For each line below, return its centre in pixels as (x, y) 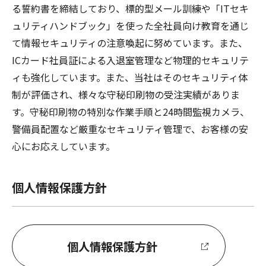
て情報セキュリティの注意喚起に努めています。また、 (130, 42)
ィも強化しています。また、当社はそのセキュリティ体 (130, 77)
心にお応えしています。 (64, 146)
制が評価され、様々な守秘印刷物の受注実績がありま (126, 94)
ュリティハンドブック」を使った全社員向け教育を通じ (130, 25)
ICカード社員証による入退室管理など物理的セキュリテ (130, 60)
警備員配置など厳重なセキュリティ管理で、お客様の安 (130, 129)
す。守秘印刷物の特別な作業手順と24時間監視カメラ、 (131, 111)
